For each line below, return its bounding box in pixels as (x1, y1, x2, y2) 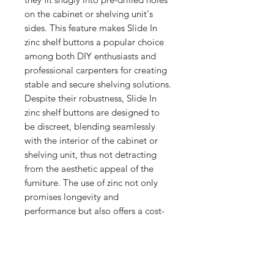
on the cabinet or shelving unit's (24, 7, 153, 20)
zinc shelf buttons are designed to (24, 106, 160, 118)
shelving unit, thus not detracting (24, 148, 157, 160)
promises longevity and (24, 190, 119, 202)
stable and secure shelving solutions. (24, 78, 171, 90)
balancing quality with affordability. (24, 232, 168, 245)
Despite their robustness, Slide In (24, 92, 157, 104)
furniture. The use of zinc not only (24, 176, 158, 188)
